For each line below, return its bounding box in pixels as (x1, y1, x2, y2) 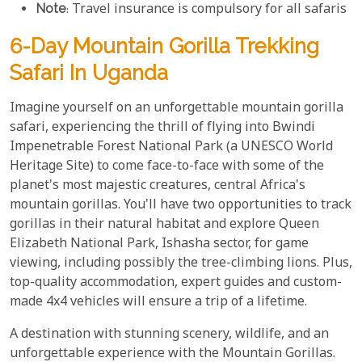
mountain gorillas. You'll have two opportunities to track (10, 196, 351, 216)
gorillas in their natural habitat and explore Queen (10, 216, 319, 235)
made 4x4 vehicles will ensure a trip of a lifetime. (10, 293, 307, 313)
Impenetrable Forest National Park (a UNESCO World (10, 138, 333, 158)
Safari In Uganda (10, 61, 168, 86)
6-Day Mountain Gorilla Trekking (10, 34, 319, 59)
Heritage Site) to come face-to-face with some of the (10, 158, 324, 177)
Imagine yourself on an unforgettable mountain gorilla (10, 99, 343, 119)
